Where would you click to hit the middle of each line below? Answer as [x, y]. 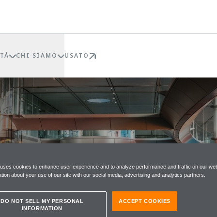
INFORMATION [42, 208]
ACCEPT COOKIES [145, 201]
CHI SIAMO [37, 55]
